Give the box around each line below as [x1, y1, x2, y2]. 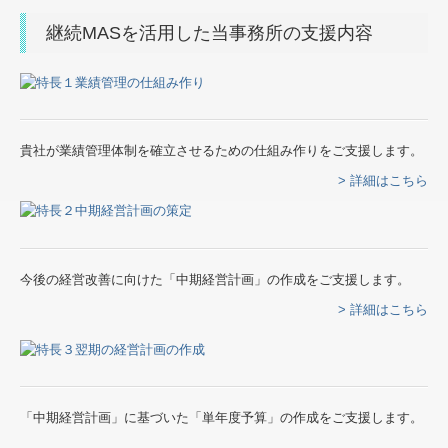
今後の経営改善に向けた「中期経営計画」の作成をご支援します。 [20, 271, 410, 287]
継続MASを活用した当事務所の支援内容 [46, 22, 373, 43]
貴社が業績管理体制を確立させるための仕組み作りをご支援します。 [20, 143, 423, 159]
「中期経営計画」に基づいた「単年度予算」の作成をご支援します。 [20, 410, 423, 426]
